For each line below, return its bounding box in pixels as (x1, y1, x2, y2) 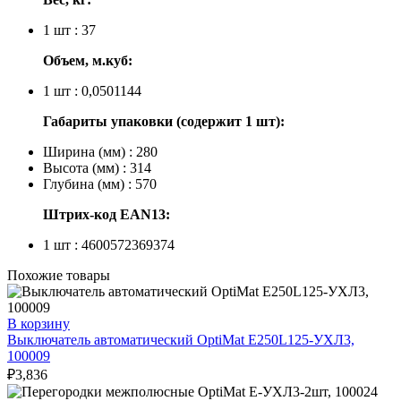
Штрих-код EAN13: (43, 207, 170, 223)
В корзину (7, 316, 70, 332)
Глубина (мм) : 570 (43, 176, 157, 192)
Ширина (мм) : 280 (43, 144, 158, 160)
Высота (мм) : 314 (43, 160, 151, 176)
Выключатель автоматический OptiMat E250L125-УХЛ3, (7, 332, 354, 348)
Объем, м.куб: (43, 53, 132, 69)
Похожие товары (7, 268, 110, 284)
